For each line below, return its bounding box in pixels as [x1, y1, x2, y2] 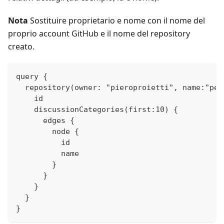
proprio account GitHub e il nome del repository [8, 28, 190, 39]
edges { [16, 116, 74, 125]
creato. [8, 41, 34, 52]
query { [16, 72, 52, 81]
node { [16, 127, 79, 136]
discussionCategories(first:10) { [16, 105, 178, 114]
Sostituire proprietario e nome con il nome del [28, 15, 205, 26]
